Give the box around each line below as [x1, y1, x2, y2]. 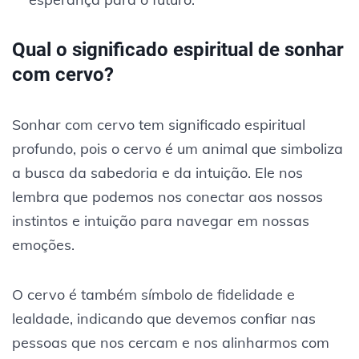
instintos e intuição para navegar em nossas [12, 211, 309, 230]
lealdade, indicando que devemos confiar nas [12, 309, 316, 328]
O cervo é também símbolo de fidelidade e [12, 284, 295, 304]
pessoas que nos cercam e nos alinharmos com [12, 333, 329, 352]
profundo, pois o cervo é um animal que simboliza [12, 139, 343, 158]
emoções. [12, 235, 75, 254]
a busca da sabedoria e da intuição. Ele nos [12, 163, 303, 182]
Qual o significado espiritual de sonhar [12, 38, 344, 61]
